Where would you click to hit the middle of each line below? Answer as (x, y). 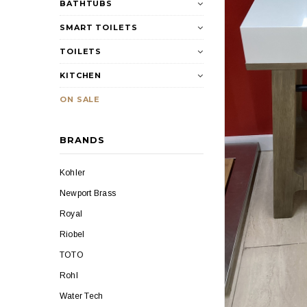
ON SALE (80, 99)
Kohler (73, 173)
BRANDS (83, 140)
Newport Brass (88, 193)
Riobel (72, 234)
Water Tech (82, 296)
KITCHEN (81, 75)
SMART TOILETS (99, 27)
